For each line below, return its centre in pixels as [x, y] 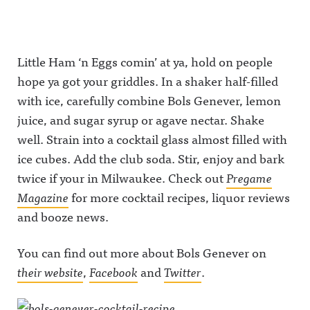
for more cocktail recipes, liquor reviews [179, 197]
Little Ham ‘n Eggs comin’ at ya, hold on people [145, 61]
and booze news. [63, 216]
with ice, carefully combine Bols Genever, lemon [149, 100]
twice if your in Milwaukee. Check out [122, 177]
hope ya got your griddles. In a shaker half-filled [148, 81]
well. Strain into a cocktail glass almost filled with [152, 139]
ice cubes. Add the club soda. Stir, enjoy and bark [151, 158]
